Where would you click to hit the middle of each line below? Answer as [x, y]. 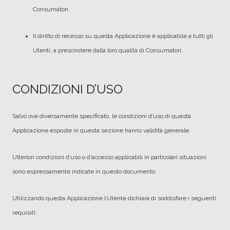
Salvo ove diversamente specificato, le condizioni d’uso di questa [102, 116]
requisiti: [25, 213]
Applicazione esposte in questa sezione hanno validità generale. [101, 130]
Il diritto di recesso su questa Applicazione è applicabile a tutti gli [123, 36]
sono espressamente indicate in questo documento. [84, 171]
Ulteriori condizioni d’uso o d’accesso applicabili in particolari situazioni [109, 157]
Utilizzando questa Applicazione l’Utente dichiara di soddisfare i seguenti [114, 198]
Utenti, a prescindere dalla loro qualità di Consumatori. [108, 50]
